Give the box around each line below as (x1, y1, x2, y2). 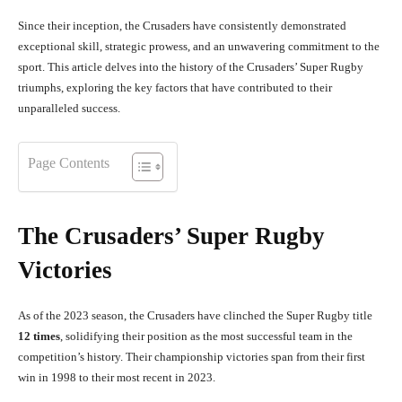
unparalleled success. (18, 101, 120, 116)
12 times (18, 329, 60, 344)
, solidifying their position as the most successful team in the (60, 329, 353, 344)
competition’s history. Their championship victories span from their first (18, 350, 365, 364)
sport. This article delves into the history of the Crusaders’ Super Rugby (18, 60, 363, 74)
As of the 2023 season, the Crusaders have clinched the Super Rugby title (18, 309, 372, 323)
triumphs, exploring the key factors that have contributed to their (18, 81, 332, 95)
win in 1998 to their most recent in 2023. (18, 371, 215, 385)
